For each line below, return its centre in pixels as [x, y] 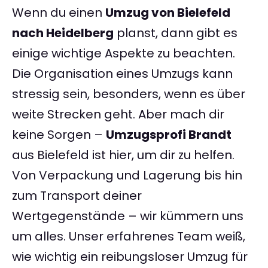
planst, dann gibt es [176, 33]
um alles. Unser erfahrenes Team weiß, [129, 237]
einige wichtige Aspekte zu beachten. [124, 54]
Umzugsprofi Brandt [169, 135]
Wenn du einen [59, 13]
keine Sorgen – [59, 135]
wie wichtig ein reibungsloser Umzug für [130, 257]
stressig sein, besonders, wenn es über [129, 94]
